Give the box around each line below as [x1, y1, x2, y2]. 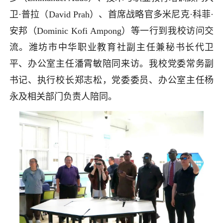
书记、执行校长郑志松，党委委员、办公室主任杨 [9, 75, 214, 85]
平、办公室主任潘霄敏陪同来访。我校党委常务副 [9, 58, 214, 69]
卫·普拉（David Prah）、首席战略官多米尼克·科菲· [9, 9, 214, 19]
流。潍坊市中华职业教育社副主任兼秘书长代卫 [9, 42, 214, 52]
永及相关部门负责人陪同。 [9, 91, 117, 102]
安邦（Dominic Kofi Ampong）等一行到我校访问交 [9, 25, 214, 36]
